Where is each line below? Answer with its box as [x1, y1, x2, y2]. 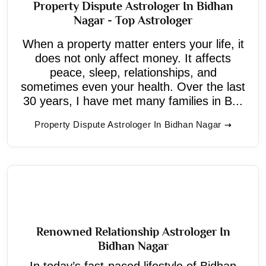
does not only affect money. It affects [35, 51, 231, 65]
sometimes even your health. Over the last [21, 80, 245, 93]
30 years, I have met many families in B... [23, 94, 243, 107]
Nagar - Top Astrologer [74, 13, 192, 27]
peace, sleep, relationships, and [49, 65, 217, 79]
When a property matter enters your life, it [22, 37, 244, 50]
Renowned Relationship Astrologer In [36, 224, 230, 238]
